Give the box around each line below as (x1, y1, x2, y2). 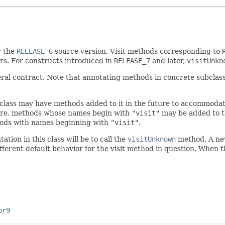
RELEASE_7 (114, 56, 150, 65)
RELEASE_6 (17, 47, 53, 55)
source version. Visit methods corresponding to (53, 47, 222, 55)
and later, (150, 56, 187, 65)
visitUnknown (128, 135, 176, 143)
